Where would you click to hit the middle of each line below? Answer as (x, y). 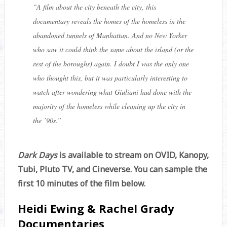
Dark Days (38, 155)
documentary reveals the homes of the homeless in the (109, 21)
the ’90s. (45, 121)
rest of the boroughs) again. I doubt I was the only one (111, 64)
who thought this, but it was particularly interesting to (110, 78)
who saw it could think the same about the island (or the (113, 50)
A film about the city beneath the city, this (96, 7)
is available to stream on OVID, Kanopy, (134, 155)
